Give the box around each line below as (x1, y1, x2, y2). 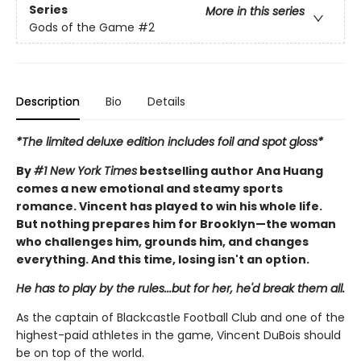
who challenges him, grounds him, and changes (16, 234, 309, 251)
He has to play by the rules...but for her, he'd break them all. (16, 280, 345, 297)
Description (16, 93, 80, 110)
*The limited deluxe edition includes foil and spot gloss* (16, 134, 323, 151)
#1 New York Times (34, 163, 137, 180)
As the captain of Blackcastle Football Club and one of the (16, 309, 345, 326)
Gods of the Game (29, 19, 135, 36)
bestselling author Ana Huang (137, 163, 323, 180)
